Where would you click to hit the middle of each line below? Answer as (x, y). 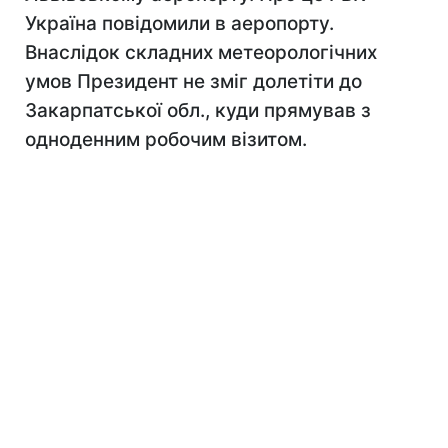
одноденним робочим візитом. (166, 139)
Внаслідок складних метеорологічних (201, 52)
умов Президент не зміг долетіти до (193, 81)
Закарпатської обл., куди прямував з (198, 110)
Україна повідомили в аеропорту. (179, 23)
